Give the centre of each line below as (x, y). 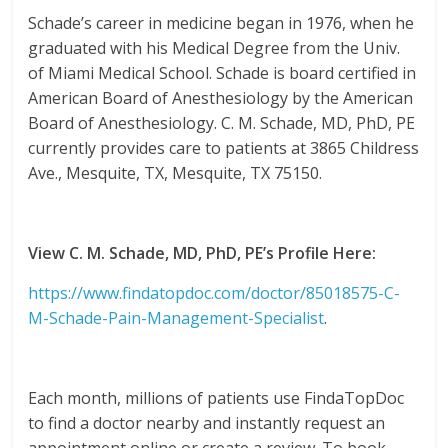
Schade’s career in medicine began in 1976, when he (221, 23)
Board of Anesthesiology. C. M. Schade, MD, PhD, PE (222, 123)
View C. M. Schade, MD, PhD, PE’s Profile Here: (202, 253)
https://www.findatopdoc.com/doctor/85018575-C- (214, 293)
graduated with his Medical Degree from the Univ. (214, 48)
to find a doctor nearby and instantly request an (207, 423)
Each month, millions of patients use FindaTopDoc (216, 398)
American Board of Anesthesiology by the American (221, 98)
